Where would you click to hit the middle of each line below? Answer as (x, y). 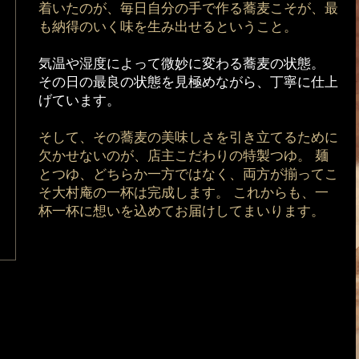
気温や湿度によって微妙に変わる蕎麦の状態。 (182, 63)
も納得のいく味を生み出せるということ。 (168, 26)
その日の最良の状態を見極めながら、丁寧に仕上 (189, 82)
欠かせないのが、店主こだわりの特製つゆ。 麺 (184, 155)
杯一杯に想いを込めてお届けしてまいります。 (182, 211)
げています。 (80, 100)
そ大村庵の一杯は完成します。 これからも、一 (184, 192)
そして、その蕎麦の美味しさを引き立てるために (189, 137)
